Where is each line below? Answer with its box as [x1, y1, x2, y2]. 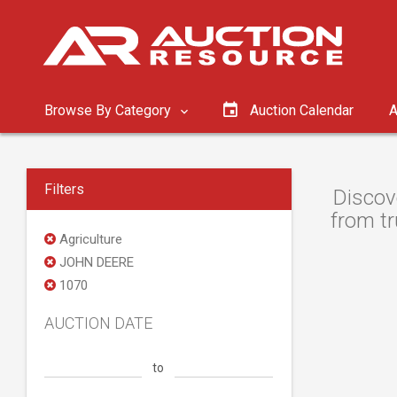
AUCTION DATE [44, 314, 152, 332]
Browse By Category [44, 102, 175, 119]
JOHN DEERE [56, 254, 134, 270]
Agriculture [56, 231, 122, 247]
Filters [44, 181, 84, 198]
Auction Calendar [250, 102, 354, 119]
